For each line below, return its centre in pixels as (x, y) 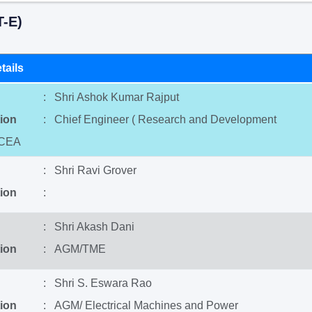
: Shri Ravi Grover (89, 170)
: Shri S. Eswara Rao (97, 283)
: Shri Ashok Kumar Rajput (111, 97)
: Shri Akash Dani (88, 227)
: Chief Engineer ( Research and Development (159, 119)
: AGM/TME (74, 249)
